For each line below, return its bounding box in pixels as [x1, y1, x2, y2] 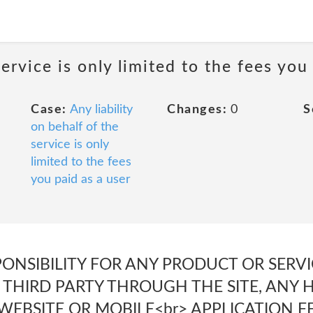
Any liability [69, 103, 133, 116]
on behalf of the [31, 121, 119, 133]
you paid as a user [31, 173, 131, 186]
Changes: [167, 103, 227, 116]
